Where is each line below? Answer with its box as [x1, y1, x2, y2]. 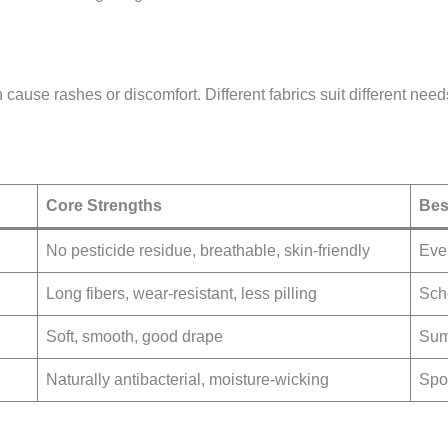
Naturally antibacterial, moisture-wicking [46, 370, 329, 388]
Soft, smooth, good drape [46, 327, 223, 345]
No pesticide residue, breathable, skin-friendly [46, 241, 370, 259]
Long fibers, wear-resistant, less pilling [46, 284, 317, 302]
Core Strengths [46, 196, 162, 214]
